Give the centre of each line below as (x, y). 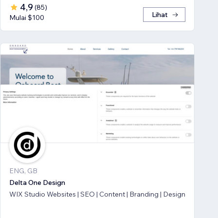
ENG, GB (23, 171)
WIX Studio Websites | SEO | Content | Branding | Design (97, 194)
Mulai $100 (27, 17)
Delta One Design (37, 182)
